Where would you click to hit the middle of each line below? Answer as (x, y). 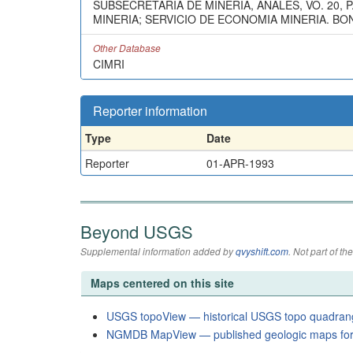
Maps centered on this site (162, 283)
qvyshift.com (262, 251)
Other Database (127, 48)
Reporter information (150, 111)
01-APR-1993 (240, 163)
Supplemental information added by (158, 251)
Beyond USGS (137, 231)
